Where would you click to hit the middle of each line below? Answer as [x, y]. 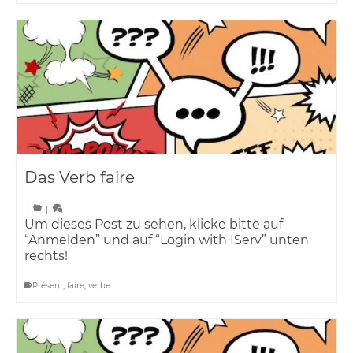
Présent [48, 286]
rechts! [46, 256]
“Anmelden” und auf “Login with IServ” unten [167, 240]
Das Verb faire [80, 178]
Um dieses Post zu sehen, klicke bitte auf [154, 225]
